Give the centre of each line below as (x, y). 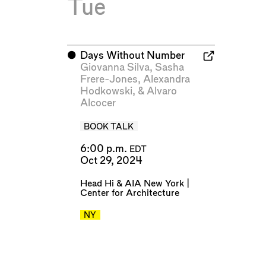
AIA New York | (157, 183)
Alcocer (98, 103)
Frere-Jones (109, 80)
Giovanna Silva (115, 68)
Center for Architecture (129, 193)
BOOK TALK (109, 127)
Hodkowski (106, 91)
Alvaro (161, 91)
